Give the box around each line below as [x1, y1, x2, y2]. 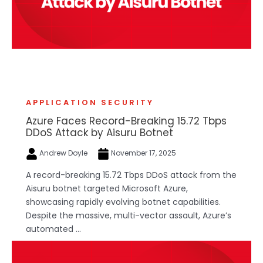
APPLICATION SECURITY [26, 97, 154, 109]
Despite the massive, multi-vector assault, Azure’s [26, 209, 231, 221]
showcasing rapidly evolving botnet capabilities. [26, 195, 221, 208]
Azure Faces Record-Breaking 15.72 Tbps [26, 114, 227, 129]
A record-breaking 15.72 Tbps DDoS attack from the [26, 168, 237, 181]
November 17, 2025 [109, 148, 176, 159]
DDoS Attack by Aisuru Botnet [26, 126, 173, 140]
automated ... [26, 222, 81, 235]
